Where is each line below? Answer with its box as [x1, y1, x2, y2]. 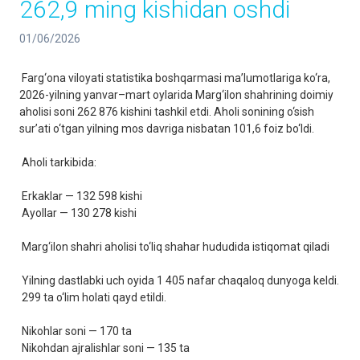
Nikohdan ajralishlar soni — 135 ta [19, 342, 190, 354]
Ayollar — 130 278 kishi [19, 207, 137, 219]
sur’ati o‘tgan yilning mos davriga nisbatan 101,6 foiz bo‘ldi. [19, 122, 314, 135]
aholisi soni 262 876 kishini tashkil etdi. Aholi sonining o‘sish [19, 105, 314, 118]
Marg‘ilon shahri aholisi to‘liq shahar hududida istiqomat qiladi [19, 240, 329, 253]
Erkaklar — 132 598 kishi [19, 190, 142, 202]
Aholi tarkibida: [19, 156, 96, 169]
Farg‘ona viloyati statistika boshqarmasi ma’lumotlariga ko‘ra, [19, 72, 330, 84]
